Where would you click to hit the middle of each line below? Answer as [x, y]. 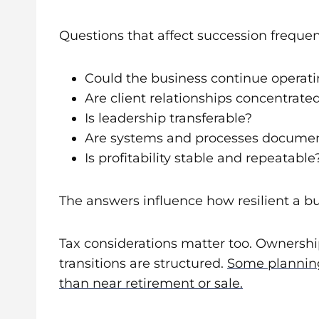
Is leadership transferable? [168, 118]
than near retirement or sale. [151, 283]
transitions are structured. [143, 263]
